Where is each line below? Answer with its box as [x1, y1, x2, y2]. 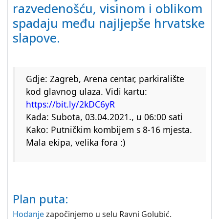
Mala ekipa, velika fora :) [26, 136, 125, 148]
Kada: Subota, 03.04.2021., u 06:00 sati [26, 111, 183, 123]
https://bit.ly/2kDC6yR [26, 98, 115, 110]
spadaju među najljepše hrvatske [13, 15, 205, 31]
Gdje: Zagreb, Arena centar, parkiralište [26, 73, 184, 85]
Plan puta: [13, 191, 68, 207]
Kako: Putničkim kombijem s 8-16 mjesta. [26, 124, 192, 135]
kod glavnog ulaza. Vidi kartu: [26, 86, 147, 97]
